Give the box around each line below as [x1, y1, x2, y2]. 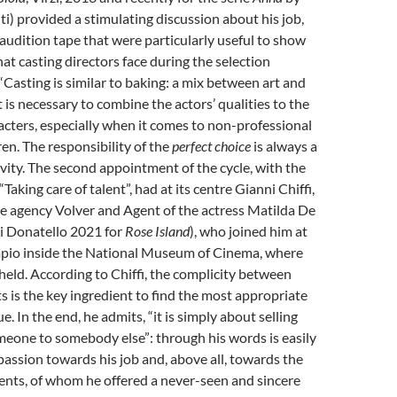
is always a [251, 137, 317, 155]
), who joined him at [190, 222, 307, 240]
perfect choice [172, 137, 251, 155]
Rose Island [125, 222, 190, 240]
